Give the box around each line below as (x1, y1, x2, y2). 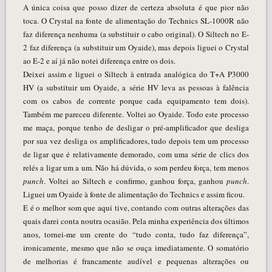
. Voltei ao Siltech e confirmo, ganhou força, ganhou (43, 175, 227, 186)
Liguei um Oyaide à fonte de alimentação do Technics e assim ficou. (22, 188, 245, 200)
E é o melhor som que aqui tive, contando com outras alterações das (22, 202, 250, 213)
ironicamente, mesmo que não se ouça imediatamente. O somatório (22, 242, 250, 253)
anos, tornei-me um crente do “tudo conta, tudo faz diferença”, (22, 228, 250, 240)
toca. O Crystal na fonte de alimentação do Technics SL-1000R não (22, 15, 250, 26)
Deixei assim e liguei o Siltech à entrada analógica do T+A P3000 (22, 68, 250, 80)
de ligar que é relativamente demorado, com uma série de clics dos (22, 148, 250, 160)
